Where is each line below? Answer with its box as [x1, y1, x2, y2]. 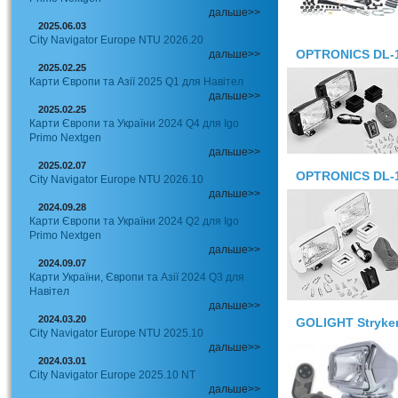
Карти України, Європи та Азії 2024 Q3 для [29, 271, 244, 283]
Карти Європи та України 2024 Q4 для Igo [29, 117, 239, 130]
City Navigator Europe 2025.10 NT [29, 369, 195, 381]
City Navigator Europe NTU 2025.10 [29, 327, 203, 339]
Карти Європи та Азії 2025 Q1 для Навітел [29, 76, 243, 88]
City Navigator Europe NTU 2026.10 [29, 173, 203, 186]
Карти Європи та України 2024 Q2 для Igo [29, 215, 239, 227]
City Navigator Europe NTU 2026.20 [29, 34, 203, 46]
